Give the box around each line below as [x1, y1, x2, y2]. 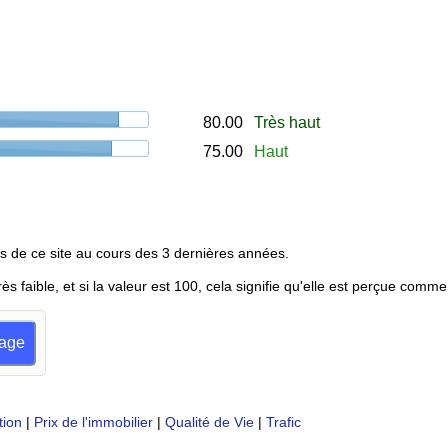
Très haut [254, 114, 320, 131]
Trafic [265, 414, 301, 430]
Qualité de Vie [164, 414, 254, 430]
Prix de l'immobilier [33, 414, 153, 430]
